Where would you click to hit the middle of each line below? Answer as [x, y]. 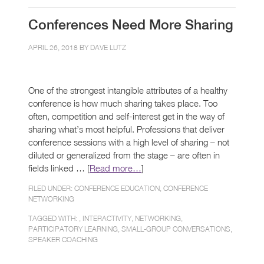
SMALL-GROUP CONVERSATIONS [176, 229]
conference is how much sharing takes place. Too [123, 103]
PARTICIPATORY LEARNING [73, 229]
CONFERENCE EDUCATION [117, 188]
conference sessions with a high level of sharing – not [129, 142]
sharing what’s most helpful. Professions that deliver [126, 129]
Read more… [115, 168]
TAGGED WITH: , [55, 218]
